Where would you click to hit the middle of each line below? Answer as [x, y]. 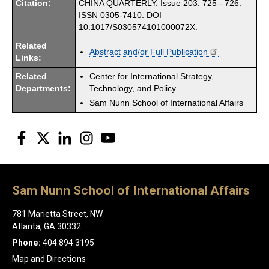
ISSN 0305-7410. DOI [120, 15]
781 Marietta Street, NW [57, 214]
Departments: [43, 88]
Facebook [48, 134]
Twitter [64, 134]
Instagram [113, 134]
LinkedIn [88, 134]
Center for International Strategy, [152, 76]
